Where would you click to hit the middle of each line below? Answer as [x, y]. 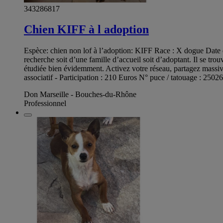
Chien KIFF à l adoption [86, 30]
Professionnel [45, 104]
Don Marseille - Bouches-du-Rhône [80, 95]
